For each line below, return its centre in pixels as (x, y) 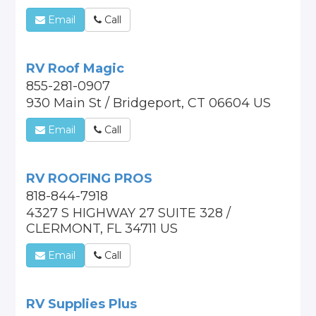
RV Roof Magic (75, 68)
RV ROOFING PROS (90, 178)
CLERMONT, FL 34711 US (102, 229)
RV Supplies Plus (82, 304)
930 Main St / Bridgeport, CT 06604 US (149, 103)
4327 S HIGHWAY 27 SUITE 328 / (129, 213)
